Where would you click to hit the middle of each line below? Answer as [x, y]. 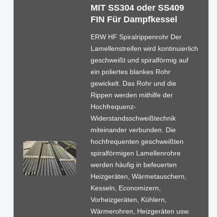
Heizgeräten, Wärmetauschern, [138, 176]
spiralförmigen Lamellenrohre [135, 153]
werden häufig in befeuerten [133, 164]
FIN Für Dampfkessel [134, 19]
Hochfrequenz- [113, 106]
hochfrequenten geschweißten [137, 141]
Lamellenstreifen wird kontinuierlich [144, 48]
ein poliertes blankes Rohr [130, 71]
